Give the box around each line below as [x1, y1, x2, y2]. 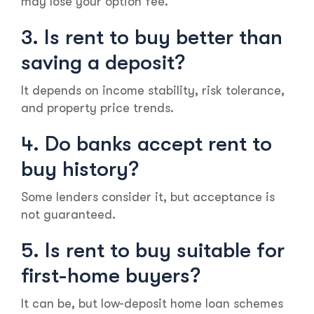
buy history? [21, 157, 139, 182]
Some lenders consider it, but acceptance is [21, 190, 275, 205]
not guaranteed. [21, 207, 116, 222]
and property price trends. [21, 101, 174, 116]
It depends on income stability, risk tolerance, [21, 83, 285, 98]
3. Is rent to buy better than [21, 25, 282, 50]
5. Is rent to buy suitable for [21, 238, 285, 263]
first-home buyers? [21, 264, 200, 288]
